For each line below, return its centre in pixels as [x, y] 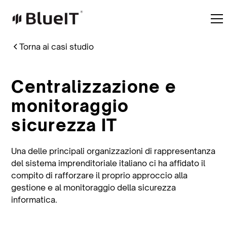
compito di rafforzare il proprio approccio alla [100, 175]
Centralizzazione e [94, 87]
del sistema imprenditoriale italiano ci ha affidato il [108, 163]
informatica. [34, 200]
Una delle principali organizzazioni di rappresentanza [113, 151]
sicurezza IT [64, 125]
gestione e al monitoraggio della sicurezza [94, 187]
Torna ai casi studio [57, 47]
